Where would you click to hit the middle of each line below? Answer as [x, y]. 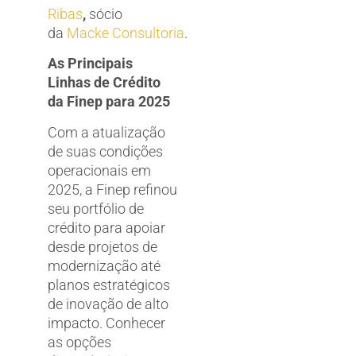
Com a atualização [106, 132]
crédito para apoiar [106, 227]
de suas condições [105, 151]
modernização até [104, 265]
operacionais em [99, 170]
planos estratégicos [109, 284]
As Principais [90, 64]
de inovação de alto [108, 304]
